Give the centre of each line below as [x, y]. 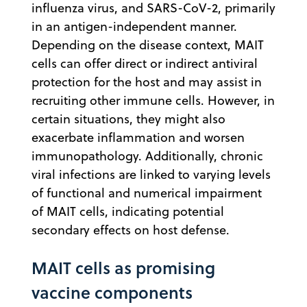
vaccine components [112, 293]
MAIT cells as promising [123, 268]
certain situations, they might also [128, 119]
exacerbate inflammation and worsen [138, 138]
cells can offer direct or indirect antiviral [145, 64]
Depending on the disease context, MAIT [148, 45]
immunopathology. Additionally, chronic [147, 156]
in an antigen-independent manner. [134, 27]
